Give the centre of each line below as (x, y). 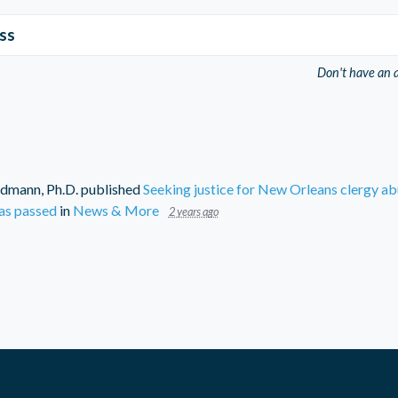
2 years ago (193, 211)
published (110, 188)
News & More (115, 210)
